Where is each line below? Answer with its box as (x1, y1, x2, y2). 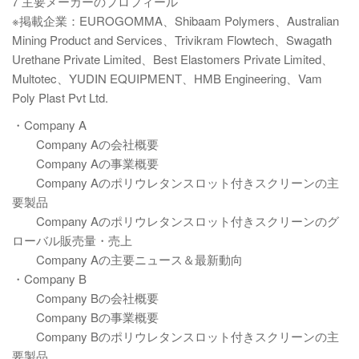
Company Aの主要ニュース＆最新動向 (12, 251, 243, 268)
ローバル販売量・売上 (12, 232, 132, 248)
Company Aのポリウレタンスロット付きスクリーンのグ (12, 212, 339, 229)
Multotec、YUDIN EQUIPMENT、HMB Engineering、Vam (12, 70, 322, 87)
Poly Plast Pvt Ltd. (12, 89, 108, 106)
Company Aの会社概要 (12, 135, 159, 152)
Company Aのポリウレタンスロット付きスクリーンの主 (12, 174, 339, 191)
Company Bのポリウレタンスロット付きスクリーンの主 (12, 328, 339, 345)
